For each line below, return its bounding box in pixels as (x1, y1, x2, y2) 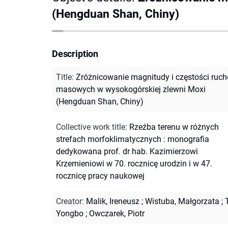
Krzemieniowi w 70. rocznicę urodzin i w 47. (56, 158, 212, 168)
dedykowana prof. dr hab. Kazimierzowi (56, 146, 198, 156)
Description (52, 48, 99, 59)
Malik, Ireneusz (86, 196, 139, 206)
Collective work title (56, 122, 125, 132)
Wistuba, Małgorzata (145, 196, 219, 206)
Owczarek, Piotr (89, 208, 145, 218)
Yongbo (56, 208, 83, 218)
